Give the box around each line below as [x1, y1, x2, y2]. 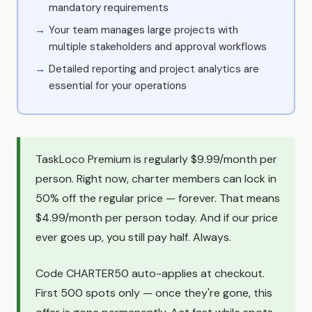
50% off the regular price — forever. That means [36, 190, 280, 205]
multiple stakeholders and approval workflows [49, 39, 267, 54]
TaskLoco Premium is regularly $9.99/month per [36, 151, 277, 166]
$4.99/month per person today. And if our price [36, 210, 278, 225]
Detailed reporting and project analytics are [49, 61, 259, 76]
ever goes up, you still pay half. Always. [36, 229, 231, 244]
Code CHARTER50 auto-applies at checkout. [36, 265, 265, 281]
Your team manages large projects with [49, 22, 238, 37]
